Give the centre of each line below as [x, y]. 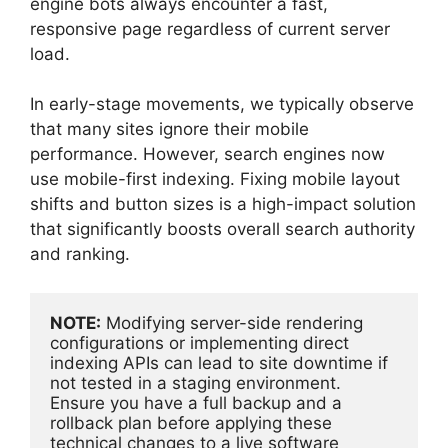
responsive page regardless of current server [210, 28]
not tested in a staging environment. [195, 382]
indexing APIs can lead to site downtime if [219, 362]
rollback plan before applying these [191, 422]
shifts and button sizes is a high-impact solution [223, 204]
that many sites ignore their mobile [169, 129]
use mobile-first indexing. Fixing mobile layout [215, 179]
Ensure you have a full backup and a [196, 402]
